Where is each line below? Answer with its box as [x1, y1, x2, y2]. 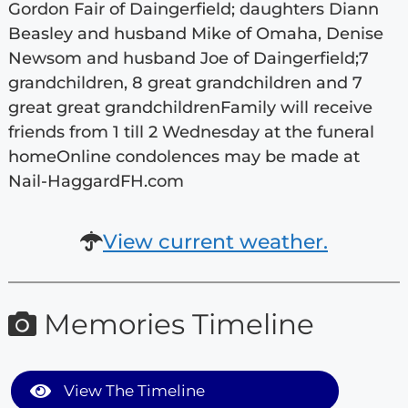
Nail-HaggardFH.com [7, 170, 184, 191]
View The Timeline [59, 382, 205, 401]
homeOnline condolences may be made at [7, 146, 360, 167]
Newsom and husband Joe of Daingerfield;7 [7, 47, 369, 68]
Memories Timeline [36, 306, 314, 342]
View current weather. [103, 229, 328, 254]
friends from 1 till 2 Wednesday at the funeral [7, 121, 374, 142]
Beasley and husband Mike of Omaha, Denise [7, 23, 383, 44]
